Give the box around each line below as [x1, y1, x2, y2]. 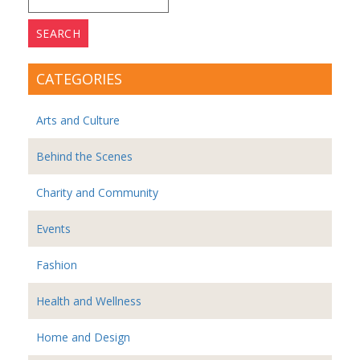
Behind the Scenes [36, 149, 133, 165]
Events [36, 221, 71, 237]
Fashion [36, 257, 77, 273]
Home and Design [36, 329, 130, 346]
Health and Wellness [36, 293, 141, 309]
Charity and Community [36, 185, 158, 201]
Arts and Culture [36, 112, 120, 129]
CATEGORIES [36, 69, 122, 89]
